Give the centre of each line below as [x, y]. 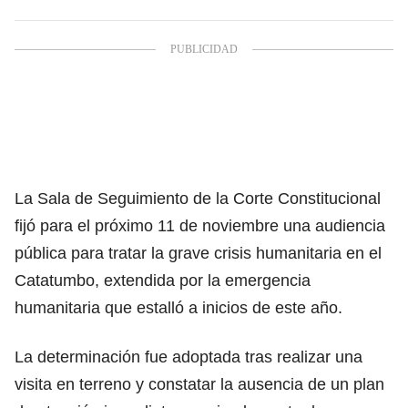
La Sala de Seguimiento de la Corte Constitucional [198, 198]
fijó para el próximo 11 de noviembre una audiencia [200, 225]
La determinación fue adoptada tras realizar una [189, 357]
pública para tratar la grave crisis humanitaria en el [198, 253]
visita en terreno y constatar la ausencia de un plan [199, 384]
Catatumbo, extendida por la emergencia [163, 280]
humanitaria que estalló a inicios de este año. [178, 307]
